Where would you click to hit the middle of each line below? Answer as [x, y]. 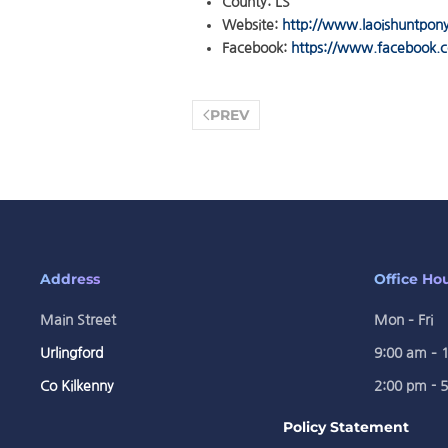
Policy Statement [346, 427]
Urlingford [71, 353]
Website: [252, 25]
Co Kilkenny [77, 386]
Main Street [78, 320]
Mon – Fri [403, 320]
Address [70, 279]
